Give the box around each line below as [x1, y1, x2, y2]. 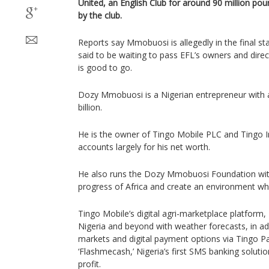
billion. [78, 101, 102, 113]
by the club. [78, 10, 122, 21]
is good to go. [78, 62, 134, 73]
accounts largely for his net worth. [78, 141, 210, 153]
